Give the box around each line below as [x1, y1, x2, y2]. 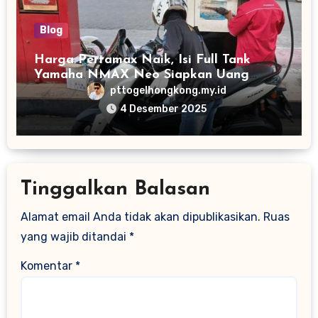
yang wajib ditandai [21, 229, 130, 243]
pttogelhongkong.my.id [110, 84, 226, 97]
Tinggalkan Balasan [21, 180, 211, 200]
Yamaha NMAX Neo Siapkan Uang [33, 67, 249, 82]
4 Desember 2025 [120, 102, 207, 115]
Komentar [21, 258, 76, 273]
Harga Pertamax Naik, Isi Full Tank [33, 53, 251, 67]
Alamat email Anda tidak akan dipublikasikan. [21, 209, 261, 224]
